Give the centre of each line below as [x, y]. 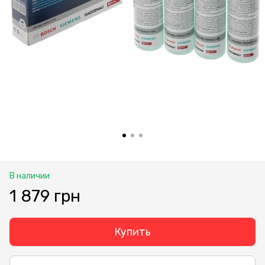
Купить [132, 232]
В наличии [30, 176]
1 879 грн [45, 196]
